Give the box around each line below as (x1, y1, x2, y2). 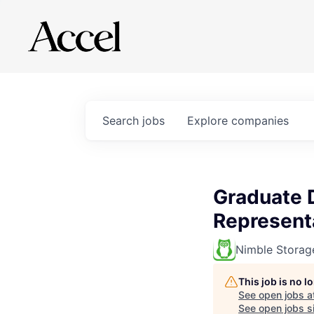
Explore (187, 114, 231, 128)
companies (231, 114, 289, 128)
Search (102, 114, 142, 128)
